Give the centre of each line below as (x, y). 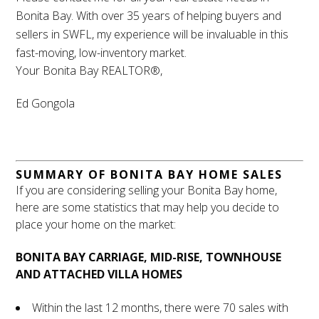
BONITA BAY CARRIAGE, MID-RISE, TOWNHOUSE (149, 257)
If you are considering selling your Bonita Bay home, (147, 190)
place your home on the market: (96, 225)
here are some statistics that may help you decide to (148, 208)
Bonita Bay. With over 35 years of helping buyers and (149, 16)
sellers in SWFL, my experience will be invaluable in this (152, 35)
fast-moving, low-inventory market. (101, 53)
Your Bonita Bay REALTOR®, (89, 71)
